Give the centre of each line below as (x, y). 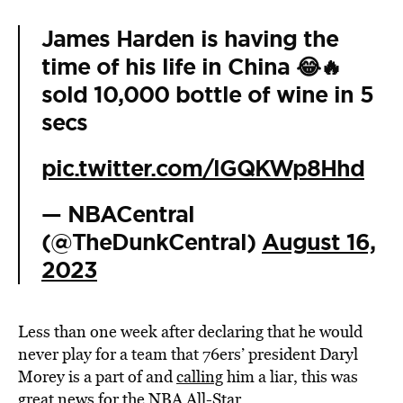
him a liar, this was (291, 376)
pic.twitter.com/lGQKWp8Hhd (203, 169)
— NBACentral (118, 215)
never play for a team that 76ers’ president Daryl (188, 354)
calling (200, 376)
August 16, (318, 242)
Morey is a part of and (97, 376)
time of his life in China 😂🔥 (191, 67)
